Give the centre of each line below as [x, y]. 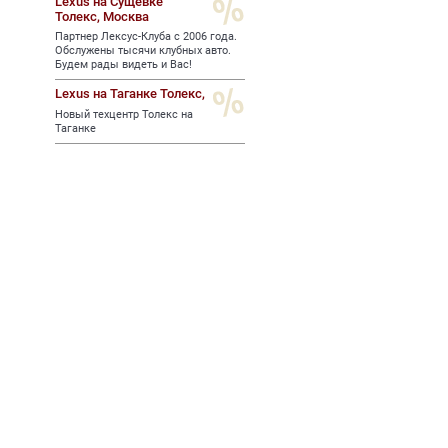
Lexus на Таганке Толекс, [130, 93]
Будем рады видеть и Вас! [123, 64]
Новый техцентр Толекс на [124, 114]
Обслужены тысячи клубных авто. [143, 50]
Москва [126, 16]
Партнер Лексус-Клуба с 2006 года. [146, 36]
